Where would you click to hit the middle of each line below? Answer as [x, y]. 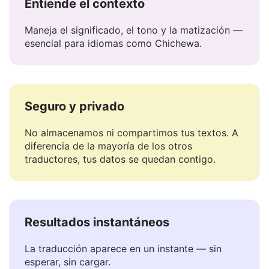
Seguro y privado [74, 136]
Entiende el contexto [85, 34]
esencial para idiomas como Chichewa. [113, 73]
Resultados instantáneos [97, 252]
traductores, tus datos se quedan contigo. [120, 189]
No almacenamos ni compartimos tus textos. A [131, 163]
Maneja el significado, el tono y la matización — [134, 60]
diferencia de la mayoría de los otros [108, 176]
